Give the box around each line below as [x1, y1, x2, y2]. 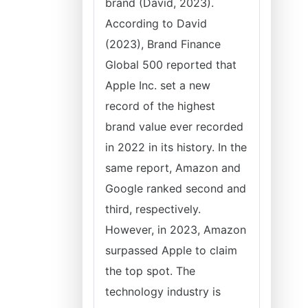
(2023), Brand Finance [105, 37, 221, 51]
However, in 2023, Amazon [105, 223, 246, 236]
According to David [105, 16, 207, 30]
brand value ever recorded [105, 120, 243, 133]
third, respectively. [105, 202, 201, 216]
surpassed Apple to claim [105, 243, 237, 257]
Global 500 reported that [105, 58, 236, 71]
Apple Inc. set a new [105, 78, 210, 92]
